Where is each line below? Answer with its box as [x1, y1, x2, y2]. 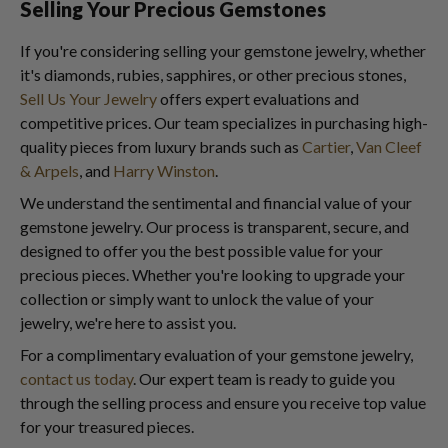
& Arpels [20, 161, 79, 180]
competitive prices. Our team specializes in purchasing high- [20, 113, 428, 132]
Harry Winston [113, 161, 215, 180]
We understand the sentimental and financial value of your [20, 193, 412, 212]
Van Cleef [356, 137, 422, 156]
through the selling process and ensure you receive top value [20, 393, 426, 412]
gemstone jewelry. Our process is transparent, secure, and [20, 217, 409, 236]
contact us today [20, 369, 133, 388]
